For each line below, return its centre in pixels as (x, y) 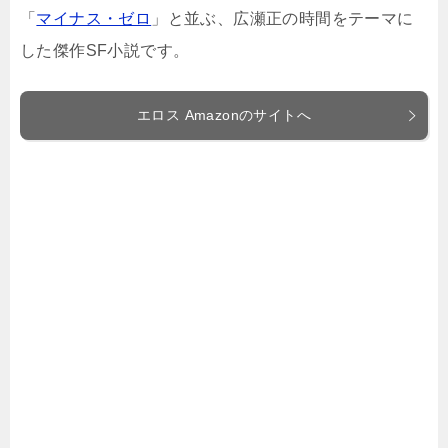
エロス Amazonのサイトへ (224, 115)
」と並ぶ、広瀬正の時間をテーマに (282, 18)
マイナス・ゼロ (94, 18)
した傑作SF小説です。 (105, 50)
